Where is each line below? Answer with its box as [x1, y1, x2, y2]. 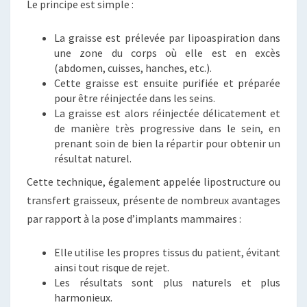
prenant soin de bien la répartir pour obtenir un [54, 136, 280, 151]
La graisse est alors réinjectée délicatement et [54, 106, 280, 121]
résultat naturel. [54, 151, 132, 166]
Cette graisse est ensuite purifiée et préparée [54, 76, 280, 90]
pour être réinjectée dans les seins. [54, 91, 215, 106]
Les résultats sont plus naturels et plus [54, 275, 280, 290]
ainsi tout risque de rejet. [54, 260, 169, 275]
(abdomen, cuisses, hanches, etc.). [54, 61, 212, 75]
